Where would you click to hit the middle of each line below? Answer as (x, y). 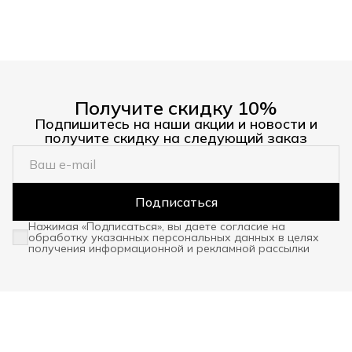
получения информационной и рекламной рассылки (169, 248)
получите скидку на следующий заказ (176, 137)
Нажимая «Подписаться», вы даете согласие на (157, 226)
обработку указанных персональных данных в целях (174, 237)
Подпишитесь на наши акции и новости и (176, 123)
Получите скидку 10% (176, 107)
